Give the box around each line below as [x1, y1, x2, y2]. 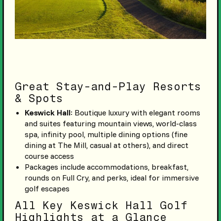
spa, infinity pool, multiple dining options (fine [24, 129, 187, 139]
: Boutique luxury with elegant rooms [70, 107, 200, 117]
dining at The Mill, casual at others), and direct [24, 140, 188, 150]
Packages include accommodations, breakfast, [24, 161, 188, 172]
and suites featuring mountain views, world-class [24, 118, 197, 128]
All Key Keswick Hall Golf [14, 198, 187, 212]
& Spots [14, 91, 63, 105]
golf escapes [24, 183, 70, 193]
